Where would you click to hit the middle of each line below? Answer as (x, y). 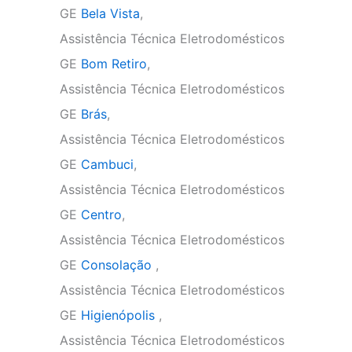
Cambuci (107, 164)
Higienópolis (120, 315)
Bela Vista (110, 13)
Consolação (118, 265)
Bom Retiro (114, 64)
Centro (101, 214)
